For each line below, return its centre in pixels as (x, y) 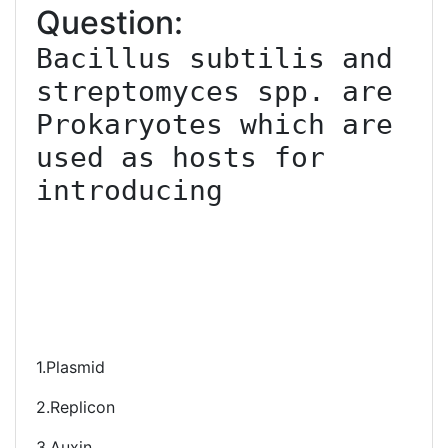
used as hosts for (180, 157)
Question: (109, 22)
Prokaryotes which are (214, 124)
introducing (129, 190)
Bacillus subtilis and (214, 58)
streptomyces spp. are (214, 91)
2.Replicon (75, 407)
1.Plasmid (70, 367)
